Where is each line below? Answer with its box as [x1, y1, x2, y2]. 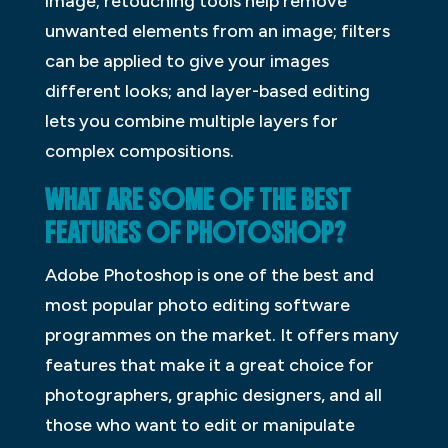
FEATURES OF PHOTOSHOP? [44, 216, 346, 251]
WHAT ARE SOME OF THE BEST [44, 183, 351, 218]
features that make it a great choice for [44, 354, 374, 377]
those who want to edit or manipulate [44, 414, 355, 437]
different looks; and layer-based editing [44, 80, 370, 103]
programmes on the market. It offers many [44, 324, 399, 347]
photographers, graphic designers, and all [44, 384, 382, 407]
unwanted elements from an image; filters [44, 20, 390, 43]
